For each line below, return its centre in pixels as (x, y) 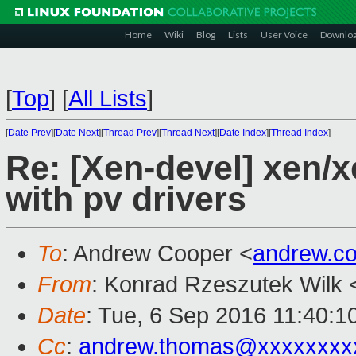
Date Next (77, 133)
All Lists (108, 99)
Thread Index (300, 133)
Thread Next (188, 133)
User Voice (284, 35)
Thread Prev (130, 133)
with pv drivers (126, 199)
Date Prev (29, 133)
